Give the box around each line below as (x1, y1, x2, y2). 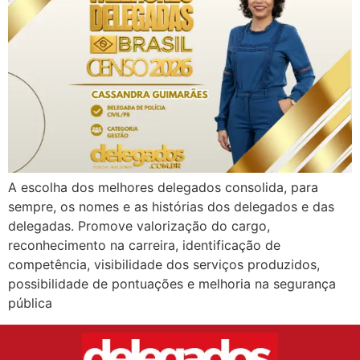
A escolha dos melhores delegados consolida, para (8, 179, 318, 196)
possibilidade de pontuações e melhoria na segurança (8, 276, 336, 292)
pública (8, 295, 52, 312)
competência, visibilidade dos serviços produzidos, (8, 256, 320, 273)
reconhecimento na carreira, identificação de (8, 237, 280, 254)
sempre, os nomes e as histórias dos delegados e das (8, 198, 334, 215)
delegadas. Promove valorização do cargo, (8, 218, 270, 235)
